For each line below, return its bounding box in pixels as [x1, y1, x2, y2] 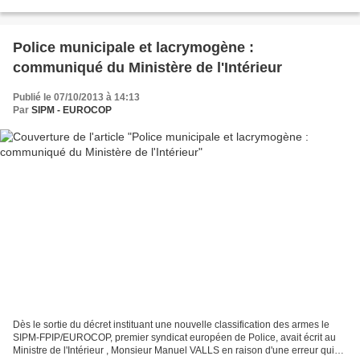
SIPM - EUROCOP [31, 104, 112, 116]
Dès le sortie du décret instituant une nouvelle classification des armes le [13, 319, 329, 331]
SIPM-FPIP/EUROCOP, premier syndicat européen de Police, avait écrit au [13, 332, 336, 344]
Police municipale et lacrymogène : [13, 39, 254, 55]
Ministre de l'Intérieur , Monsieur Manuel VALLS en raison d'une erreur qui [13, 345, 334, 357]
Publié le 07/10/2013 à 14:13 [13, 91, 140, 103]
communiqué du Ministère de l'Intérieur [13, 59, 282, 76]
